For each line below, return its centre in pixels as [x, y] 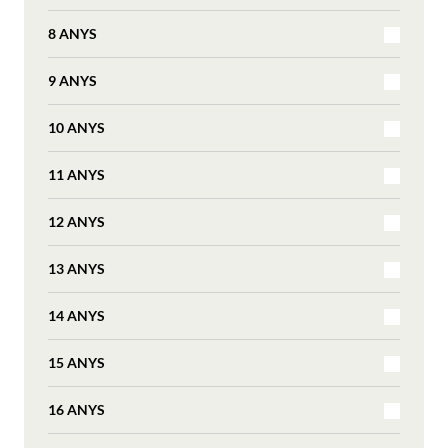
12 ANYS [76, 221]
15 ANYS [76, 362]
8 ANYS [72, 33]
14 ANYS [76, 315]
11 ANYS [76, 174]
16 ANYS [76, 409]
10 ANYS [76, 127]
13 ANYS [76, 268]
